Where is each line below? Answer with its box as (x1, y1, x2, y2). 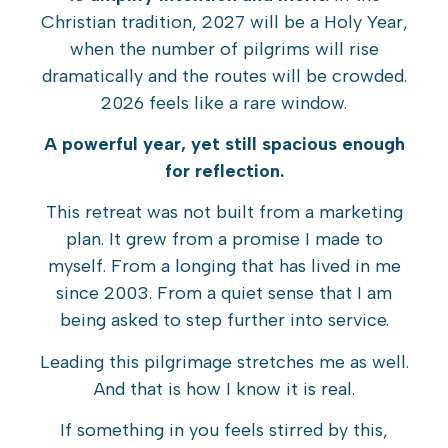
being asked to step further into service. (59, 309, 389, 332)
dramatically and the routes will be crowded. (41, 64, 407, 87)
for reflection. (164, 159, 284, 182)
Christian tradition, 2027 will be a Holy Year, (40, 10, 408, 33)
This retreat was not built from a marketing (45, 201, 403, 224)
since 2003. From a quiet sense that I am (56, 282, 392, 305)
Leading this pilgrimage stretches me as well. (39, 350, 409, 373)
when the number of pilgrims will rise (69, 37, 379, 60)
